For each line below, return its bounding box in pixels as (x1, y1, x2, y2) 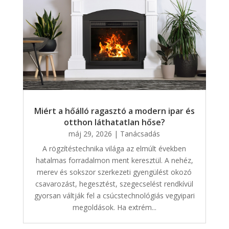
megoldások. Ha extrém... (72, 202, 156, 213)
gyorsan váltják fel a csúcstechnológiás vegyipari (34, 191, 195, 201)
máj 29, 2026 (68, 129, 112, 139)
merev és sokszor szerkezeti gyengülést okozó (37, 167, 192, 177)
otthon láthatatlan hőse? (63, 117, 165, 128)
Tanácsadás (120, 129, 161, 139)
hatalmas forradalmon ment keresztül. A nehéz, (35, 155, 193, 166)
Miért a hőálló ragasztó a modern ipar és (34, 105, 195, 117)
